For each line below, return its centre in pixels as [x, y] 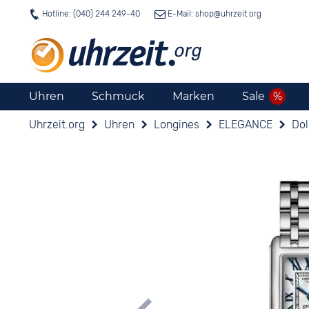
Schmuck [118, 96]
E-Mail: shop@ [193, 14]
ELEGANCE [246, 124]
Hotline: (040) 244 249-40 [91, 14]
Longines [177, 124]
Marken [193, 96]
